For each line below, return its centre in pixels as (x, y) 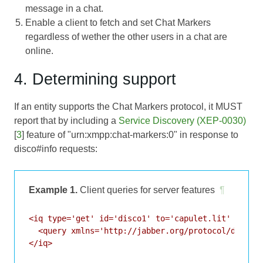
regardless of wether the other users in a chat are (127, 37)
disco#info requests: (56, 149)
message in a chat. (65, 9)
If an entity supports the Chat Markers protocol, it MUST (128, 107)
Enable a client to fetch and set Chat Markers (118, 23)
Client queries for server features (146, 190)
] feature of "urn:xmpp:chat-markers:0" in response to (130, 135)
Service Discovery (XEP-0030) (182, 121)
